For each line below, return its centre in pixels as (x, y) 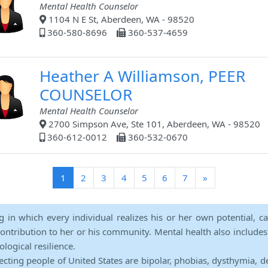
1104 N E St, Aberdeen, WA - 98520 (120, 19)
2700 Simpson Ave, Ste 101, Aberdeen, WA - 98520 (153, 124)
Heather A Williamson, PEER (142, 76)
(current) (83, 177)
